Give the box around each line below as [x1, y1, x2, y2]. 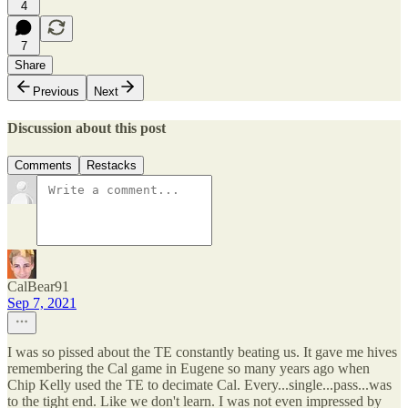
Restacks [87, 158, 137, 173]
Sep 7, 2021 [7, 295, 76, 311]
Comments [15, 158, 72, 173]
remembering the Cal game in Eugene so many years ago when [7, 361, 370, 377]
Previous [33, 84, 79, 98]
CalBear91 [7, 279, 69, 295]
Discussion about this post [7, 119, 166, 136]
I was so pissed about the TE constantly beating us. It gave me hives [7, 344, 397, 361]
